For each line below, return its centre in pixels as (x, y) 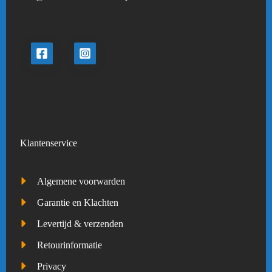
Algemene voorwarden (81, 182)
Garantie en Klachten (78, 203)
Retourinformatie (70, 245)
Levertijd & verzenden (80, 224)
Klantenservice (49, 143)
